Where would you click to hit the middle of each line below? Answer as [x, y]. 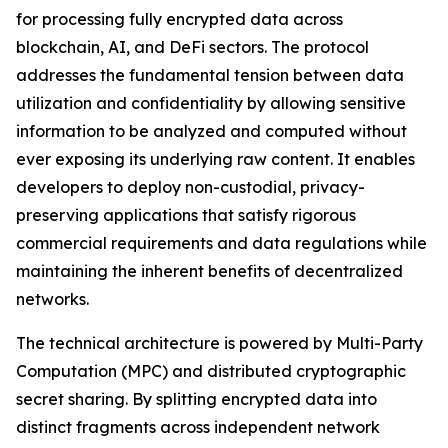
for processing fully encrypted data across [179, 18]
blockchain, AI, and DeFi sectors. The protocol [192, 46]
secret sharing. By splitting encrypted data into [196, 398]
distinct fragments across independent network [198, 426]
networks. [52, 298]
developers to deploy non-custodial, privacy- [190, 186]
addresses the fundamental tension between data [210, 74]
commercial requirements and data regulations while [221, 242]
